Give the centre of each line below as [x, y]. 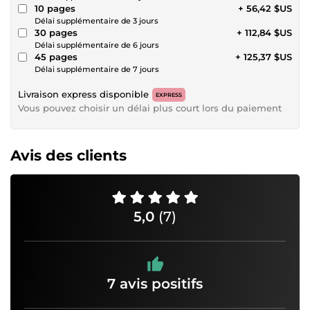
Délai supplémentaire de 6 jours [97, 45]
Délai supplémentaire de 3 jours [97, 20]
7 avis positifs [155, 283]
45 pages [56, 56]
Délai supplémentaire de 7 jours [97, 69]
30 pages [56, 32]
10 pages [55, 8]
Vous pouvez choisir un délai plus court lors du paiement [150, 108]
